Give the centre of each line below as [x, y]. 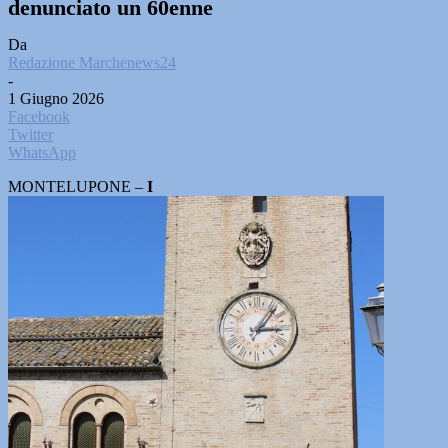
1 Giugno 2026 [56, 98]
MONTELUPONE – [77, 186]
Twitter [30, 134]
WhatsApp [42, 152]
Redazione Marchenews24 [92, 62]
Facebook [39, 116]
